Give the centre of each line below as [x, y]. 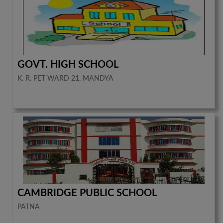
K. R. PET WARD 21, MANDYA [66, 78]
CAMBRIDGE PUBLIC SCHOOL [87, 193]
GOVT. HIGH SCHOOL [68, 64]
